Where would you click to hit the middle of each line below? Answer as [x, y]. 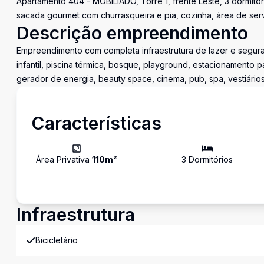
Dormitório [208, 159]
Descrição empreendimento [132, 33]
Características [96, 123]
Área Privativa [64, 159]
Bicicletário [57, 240]
